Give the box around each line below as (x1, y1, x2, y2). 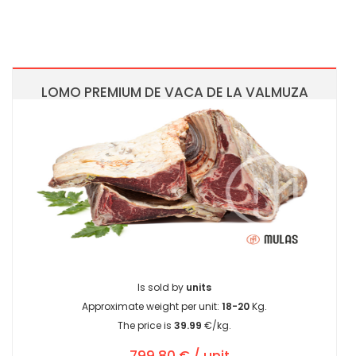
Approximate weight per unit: (82, 300, 222, 314)
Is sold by (137, 281, 187, 295)
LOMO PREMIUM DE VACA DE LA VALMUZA (41, 83, 308, 103)
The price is (118, 319, 175, 333)
